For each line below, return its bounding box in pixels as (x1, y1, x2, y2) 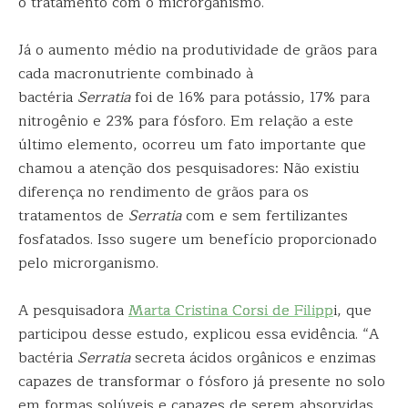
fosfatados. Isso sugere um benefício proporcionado (18, 228, 377, 251)
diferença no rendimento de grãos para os (18, 180, 309, 204)
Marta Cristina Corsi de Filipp (128, 299, 333, 322)
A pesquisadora (18, 299, 128, 322)
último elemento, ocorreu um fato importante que (18, 133, 366, 157)
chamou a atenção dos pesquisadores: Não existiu (18, 157, 360, 180)
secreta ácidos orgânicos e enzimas (130, 346, 376, 370)
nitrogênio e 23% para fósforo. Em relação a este (18, 109, 353, 133)
